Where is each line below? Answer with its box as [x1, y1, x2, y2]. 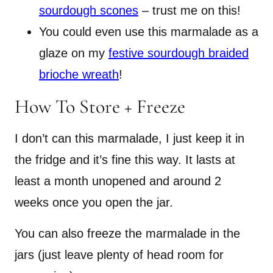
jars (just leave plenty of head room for [15, 248, 224, 262]
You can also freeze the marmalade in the [15, 227, 240, 241]
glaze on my [39, 46, 108, 60]
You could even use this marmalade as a [39, 25, 258, 39]
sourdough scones [39, 4, 138, 18]
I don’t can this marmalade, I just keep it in [15, 132, 244, 146]
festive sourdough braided [108, 46, 249, 60]
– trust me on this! [138, 4, 241, 18]
